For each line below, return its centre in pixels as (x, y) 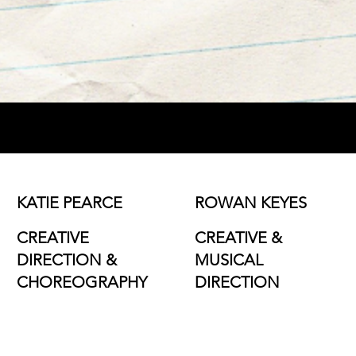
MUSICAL (229, 259)
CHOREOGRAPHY (82, 282)
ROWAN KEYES (251, 202)
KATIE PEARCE (70, 202)
